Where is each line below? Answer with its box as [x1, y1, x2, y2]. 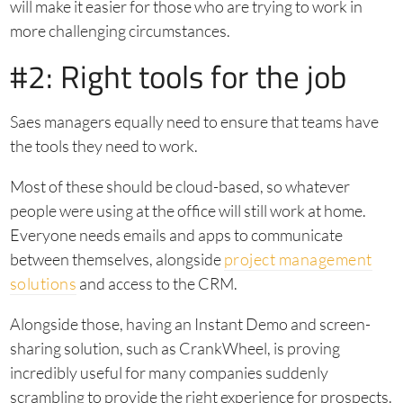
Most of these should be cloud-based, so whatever [9, 176, 350, 196]
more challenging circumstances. [9, 21, 230, 40]
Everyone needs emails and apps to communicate [9, 225, 343, 245]
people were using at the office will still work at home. [9, 201, 366, 220]
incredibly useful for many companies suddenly [9, 363, 328, 382]
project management [223, 249, 372, 269]
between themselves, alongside [9, 249, 224, 269]
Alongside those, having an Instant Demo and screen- [9, 314, 371, 334]
